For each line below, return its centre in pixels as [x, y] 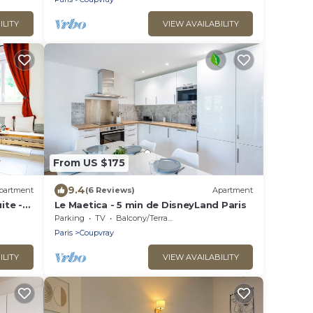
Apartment [233, 190]
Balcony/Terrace [141, 218]
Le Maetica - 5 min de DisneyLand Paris [150, 204]
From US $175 [89, 163]
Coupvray [96, 232]
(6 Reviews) [110, 190]
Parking [69, 218]
